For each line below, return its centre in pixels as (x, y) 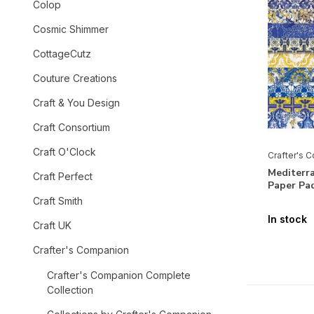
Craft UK (52, 225)
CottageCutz (62, 54)
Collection (70, 290)
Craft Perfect (63, 176)
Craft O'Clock (64, 152)
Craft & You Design (76, 103)
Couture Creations (75, 78)
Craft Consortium (71, 127)
